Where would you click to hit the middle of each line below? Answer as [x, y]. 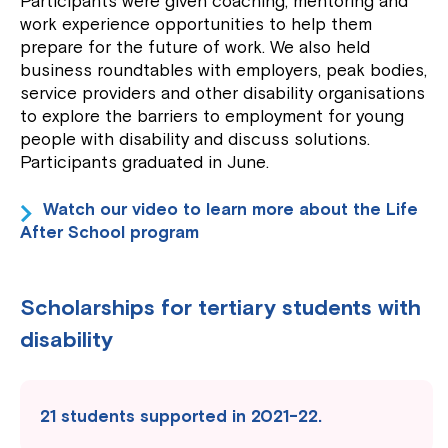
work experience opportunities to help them [196, 25]
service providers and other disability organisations [223, 94]
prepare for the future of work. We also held [195, 48]
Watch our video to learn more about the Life [231, 210]
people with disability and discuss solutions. [195, 140]
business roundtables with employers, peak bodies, [224, 71]
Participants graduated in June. [145, 163]
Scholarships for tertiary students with [221, 308]
